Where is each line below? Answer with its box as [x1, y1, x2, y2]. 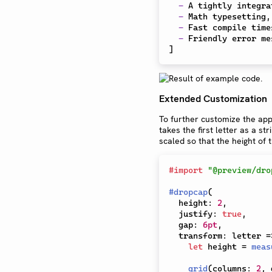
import [174, 165, 203, 175]
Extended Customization [159, 92, 267, 105]
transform [178, 231, 222, 240]
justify [178, 209, 212, 219]
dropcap [174, 187, 208, 197]
